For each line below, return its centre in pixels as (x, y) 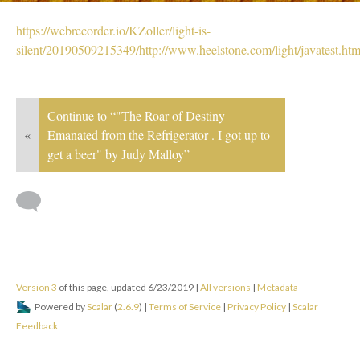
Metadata (278, 288)
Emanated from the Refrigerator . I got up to (159, 135)
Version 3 (37, 288)
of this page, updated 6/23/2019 (126, 288)
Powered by (60, 307)
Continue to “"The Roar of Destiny (136, 116)
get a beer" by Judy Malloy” (119, 154)
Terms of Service (185, 307)
